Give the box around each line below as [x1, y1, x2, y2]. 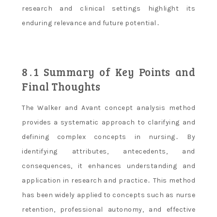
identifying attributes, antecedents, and [22, 147, 195, 156]
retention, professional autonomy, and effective [22, 205, 195, 214]
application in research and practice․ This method [22, 176, 195, 185]
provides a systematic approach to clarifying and [22, 118, 195, 127]
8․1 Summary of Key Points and [22, 64, 195, 79]
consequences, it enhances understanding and [22, 162, 195, 170]
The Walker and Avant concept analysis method [22, 104, 195, 112]
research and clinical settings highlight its [22, 4, 195, 13]
